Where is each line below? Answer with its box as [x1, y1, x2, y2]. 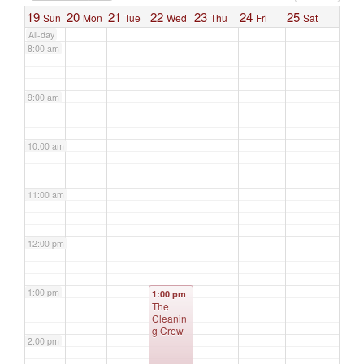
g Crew [152, 323, 184, 337]
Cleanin [152, 311, 187, 325]
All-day [28, 28, 54, 41]
